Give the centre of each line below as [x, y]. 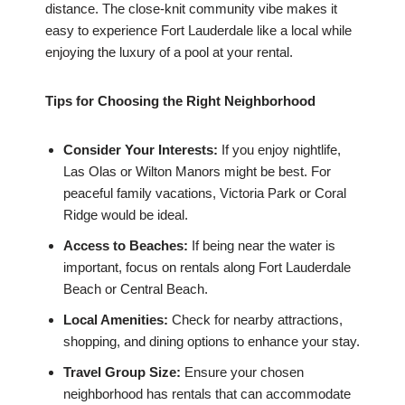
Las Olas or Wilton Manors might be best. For [197, 172]
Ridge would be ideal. [126, 215]
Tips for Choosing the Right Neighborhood [180, 101]
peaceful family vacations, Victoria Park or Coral [205, 193]
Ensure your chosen [242, 372]
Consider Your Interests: [141, 150]
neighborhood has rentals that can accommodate [207, 394]
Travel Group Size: [122, 372]
